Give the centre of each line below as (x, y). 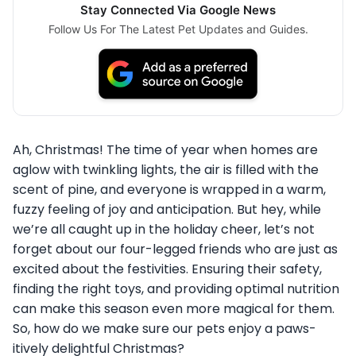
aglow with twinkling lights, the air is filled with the (166, 169)
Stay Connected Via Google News (178, 10)
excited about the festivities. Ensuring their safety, (167, 269)
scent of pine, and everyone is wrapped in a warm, (169, 189)
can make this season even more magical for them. (174, 308)
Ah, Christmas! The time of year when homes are (165, 149)
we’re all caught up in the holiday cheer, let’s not (164, 229)
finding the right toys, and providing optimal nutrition (176, 288)
